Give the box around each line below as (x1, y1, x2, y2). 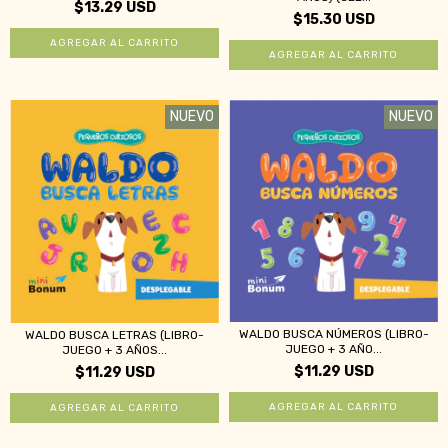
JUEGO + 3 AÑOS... (62, 343, 167, 358)
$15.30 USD (292, 11, 375, 29)
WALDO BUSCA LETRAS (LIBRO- (25, 328, 204, 343)
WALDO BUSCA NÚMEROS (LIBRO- (238, 327, 429, 342)
